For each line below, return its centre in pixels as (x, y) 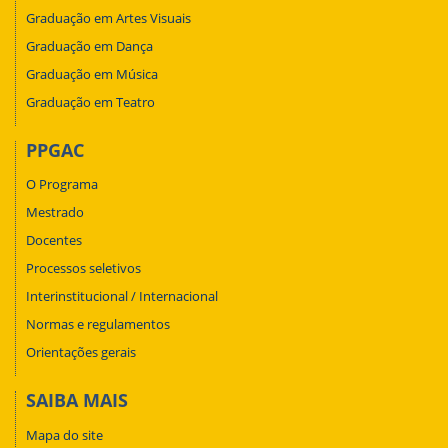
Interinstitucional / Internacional (122, 296)
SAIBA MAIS (77, 400)
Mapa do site (64, 434)
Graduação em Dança (89, 45)
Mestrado (55, 212)
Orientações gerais (81, 352)
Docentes (54, 240)
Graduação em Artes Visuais (108, 17)
